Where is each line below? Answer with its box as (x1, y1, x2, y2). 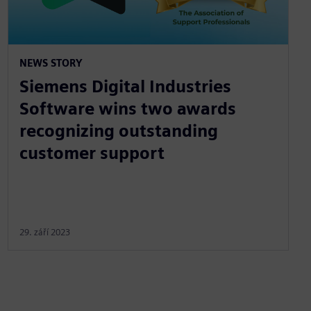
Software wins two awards (19, 98, 236, 119)
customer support (19, 142, 165, 163)
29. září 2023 (19, 226, 70, 237)
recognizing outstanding (19, 120, 218, 141)
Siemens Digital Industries (19, 76, 231, 96)
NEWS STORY (19, 56, 83, 69)
